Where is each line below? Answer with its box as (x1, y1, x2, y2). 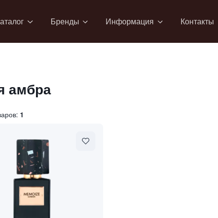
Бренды (50, 16, 79, 27)
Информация (106, 16, 154, 27)
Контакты (181, 16, 215, 27)
